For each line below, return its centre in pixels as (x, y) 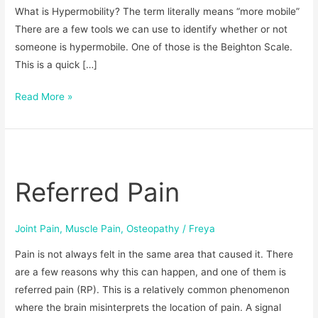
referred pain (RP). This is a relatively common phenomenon (153, 289)
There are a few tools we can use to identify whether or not (152, 29)
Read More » (44, 97)
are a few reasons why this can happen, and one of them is (151, 272)
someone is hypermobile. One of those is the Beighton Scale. (154, 46)
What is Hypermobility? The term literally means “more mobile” (158, 11)
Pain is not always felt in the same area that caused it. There (154, 254)
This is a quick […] (56, 64)
